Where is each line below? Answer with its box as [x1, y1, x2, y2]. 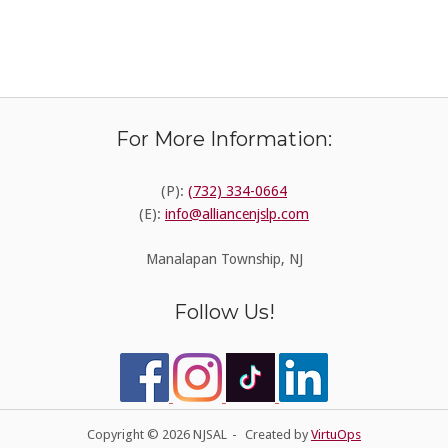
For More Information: [116, 127, 332, 152]
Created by [245, 426, 311, 442]
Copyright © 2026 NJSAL [87, 426, 227, 442]
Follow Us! [173, 299, 275, 324]
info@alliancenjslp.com [165, 206, 309, 223]
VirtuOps [311, 426, 361, 442]
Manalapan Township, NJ [145, 250, 303, 267]
